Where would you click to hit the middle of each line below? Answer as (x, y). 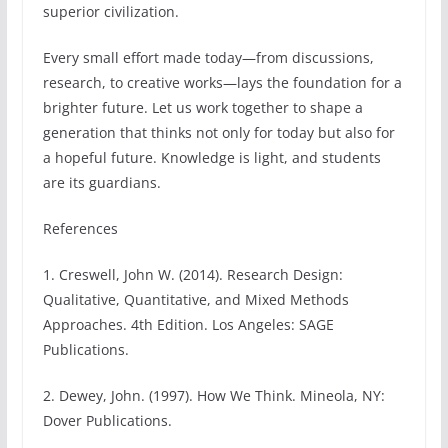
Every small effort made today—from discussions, (208, 58)
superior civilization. (110, 12)
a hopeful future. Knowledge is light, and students (211, 158)
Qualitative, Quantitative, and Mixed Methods (195, 300)
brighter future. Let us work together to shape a (202, 108)
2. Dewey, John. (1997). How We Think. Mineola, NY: (213, 396)
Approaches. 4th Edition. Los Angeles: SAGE (188, 325)
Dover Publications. (107, 421)
